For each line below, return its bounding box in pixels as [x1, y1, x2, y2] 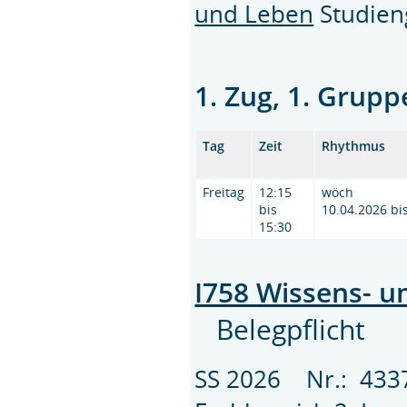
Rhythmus [322, 137, 386, 155]
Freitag [203, 184, 245, 202]
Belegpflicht [216, 311, 366, 349]
